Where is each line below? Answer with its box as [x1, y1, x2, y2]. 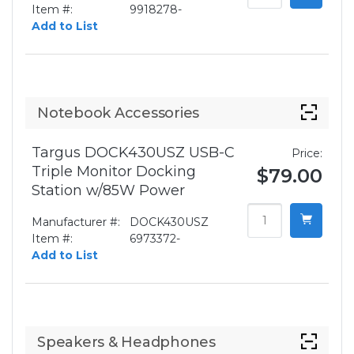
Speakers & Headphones [37, 333, 216, 352]
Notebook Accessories [37, 104, 199, 122]
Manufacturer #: [32, 215, 120, 230]
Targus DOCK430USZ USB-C [32, 144, 235, 162]
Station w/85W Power [32, 182, 185, 200]
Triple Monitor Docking [32, 163, 196, 181]
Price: [292, 146, 322, 161]
